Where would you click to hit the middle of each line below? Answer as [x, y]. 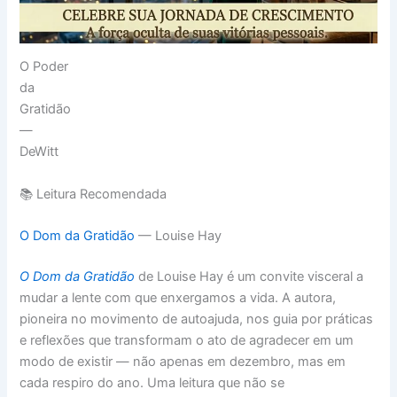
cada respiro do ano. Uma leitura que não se [152, 383]
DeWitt [39, 152]
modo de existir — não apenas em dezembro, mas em [183, 362]
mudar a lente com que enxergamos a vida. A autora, [178, 298]
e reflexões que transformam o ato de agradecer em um [187, 341]
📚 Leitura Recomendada [93, 194]
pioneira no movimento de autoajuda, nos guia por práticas [197, 319]
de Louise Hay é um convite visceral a [249, 277]
